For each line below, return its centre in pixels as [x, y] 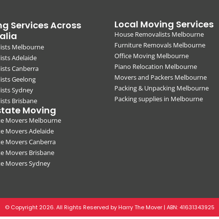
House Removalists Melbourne [159, 34]
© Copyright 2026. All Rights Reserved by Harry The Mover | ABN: [92, 208]
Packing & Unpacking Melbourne [162, 88]
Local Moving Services [164, 24]
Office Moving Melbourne [152, 56]
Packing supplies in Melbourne [159, 99]
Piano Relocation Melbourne [156, 67]
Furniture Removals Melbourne [160, 45]
